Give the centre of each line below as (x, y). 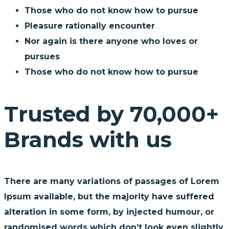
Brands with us (88, 139)
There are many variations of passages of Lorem (112, 181)
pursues (42, 56)
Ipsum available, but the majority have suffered (109, 196)
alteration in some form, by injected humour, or (109, 212)
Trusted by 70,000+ (111, 114)
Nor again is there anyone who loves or (111, 41)
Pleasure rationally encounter (90, 26)
